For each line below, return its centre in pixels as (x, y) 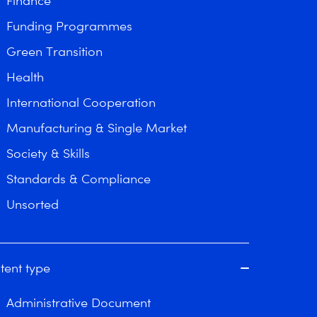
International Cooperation (81, 102)
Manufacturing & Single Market (97, 128)
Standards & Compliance (79, 179)
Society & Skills (48, 153)
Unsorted (33, 204)
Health (25, 77)
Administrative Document (79, 302)
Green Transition (54, 51)
